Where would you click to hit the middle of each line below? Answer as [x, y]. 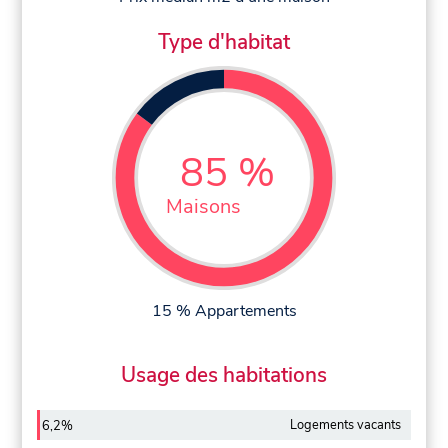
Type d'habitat [224, 41]
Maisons [204, 207]
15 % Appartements [224, 310]
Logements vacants [345, 424]
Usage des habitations [224, 374]
